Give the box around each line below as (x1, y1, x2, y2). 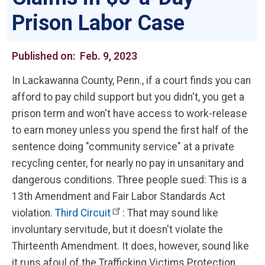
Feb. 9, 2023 (80, 50, 137, 62)
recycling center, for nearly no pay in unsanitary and (12, 157, 244, 169)
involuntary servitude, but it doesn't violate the (12, 224, 223, 235)
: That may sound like (122, 207, 218, 219)
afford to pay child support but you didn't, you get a (12, 91, 244, 103)
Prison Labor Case (12, 11, 185, 35)
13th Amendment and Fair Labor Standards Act (12, 190, 225, 202)
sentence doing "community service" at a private (12, 141, 234, 153)
